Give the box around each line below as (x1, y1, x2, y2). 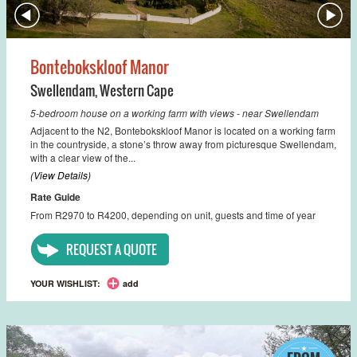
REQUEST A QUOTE (66, 239, 157, 259)
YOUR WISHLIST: (30, 277, 100, 289)
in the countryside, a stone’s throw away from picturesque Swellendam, (30, 136, 336, 151)
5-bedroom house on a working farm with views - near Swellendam (30, 105, 319, 120)
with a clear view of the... (30, 150, 135, 164)
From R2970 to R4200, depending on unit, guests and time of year (30, 207, 316, 222)
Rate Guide (30, 189, 80, 204)
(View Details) (30, 167, 91, 182)
